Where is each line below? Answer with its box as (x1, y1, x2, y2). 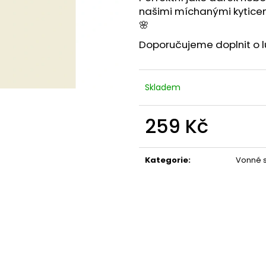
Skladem (145, 81, 180, 94)
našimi (139, 4, 175, 19)
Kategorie (145, 154, 188, 166)
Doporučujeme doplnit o (139, 37, 262, 52)
